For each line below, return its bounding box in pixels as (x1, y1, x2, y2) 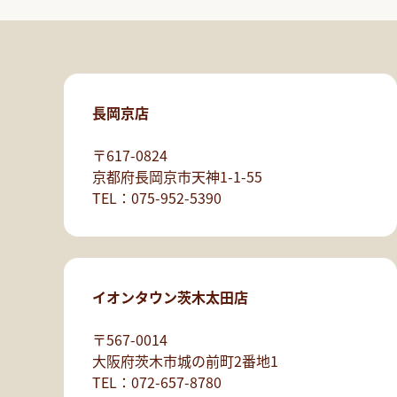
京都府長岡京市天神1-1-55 (92, 166, 262, 188)
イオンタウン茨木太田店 (92, 286, 248, 308)
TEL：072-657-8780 (92, 371, 222, 393)
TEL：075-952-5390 (92, 187, 222, 209)
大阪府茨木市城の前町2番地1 (92, 350, 278, 372)
